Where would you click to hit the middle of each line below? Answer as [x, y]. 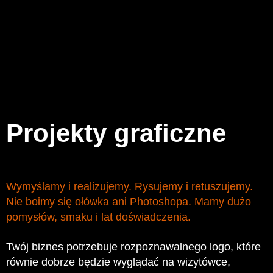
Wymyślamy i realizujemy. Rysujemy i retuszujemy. [129, 186]
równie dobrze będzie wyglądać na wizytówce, [118, 262]
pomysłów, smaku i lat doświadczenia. [102, 217]
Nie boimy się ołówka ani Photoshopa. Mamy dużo [129, 202]
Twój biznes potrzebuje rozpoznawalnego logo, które [133, 247]
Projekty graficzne [116, 133]
